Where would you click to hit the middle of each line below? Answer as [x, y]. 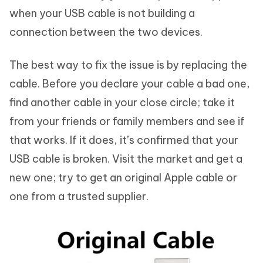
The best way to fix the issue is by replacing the [128, 65]
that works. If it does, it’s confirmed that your [124, 140]
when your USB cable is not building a [102, 14]
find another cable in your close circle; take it [122, 103]
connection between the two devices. [106, 32]
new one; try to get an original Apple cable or [123, 178]
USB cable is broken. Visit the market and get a [126, 159]
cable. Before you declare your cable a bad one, [130, 84]
